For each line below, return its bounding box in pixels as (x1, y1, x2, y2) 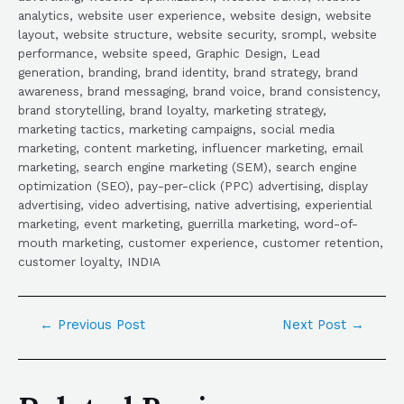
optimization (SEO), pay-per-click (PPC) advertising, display (18, 178, 368, 193)
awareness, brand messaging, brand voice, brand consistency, (18, 83, 381, 98)
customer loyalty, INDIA (18, 253, 161, 269)
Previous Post (52, 316, 145, 333)
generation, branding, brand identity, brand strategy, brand (18, 64, 358, 79)
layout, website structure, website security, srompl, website (18, 26, 377, 41)
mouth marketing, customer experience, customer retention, (18, 234, 383, 250)
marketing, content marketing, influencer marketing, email (18, 140, 363, 155)
